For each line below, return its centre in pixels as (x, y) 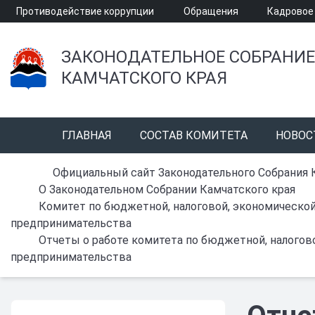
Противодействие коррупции (85, 11)
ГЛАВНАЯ (87, 135)
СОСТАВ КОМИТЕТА (194, 135)
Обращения (211, 11)
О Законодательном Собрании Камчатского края (167, 189)
